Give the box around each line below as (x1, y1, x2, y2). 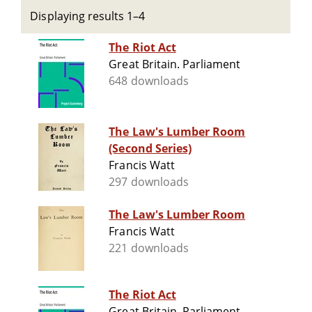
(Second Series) (109, 141, 192, 157)
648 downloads (109, 73, 189, 89)
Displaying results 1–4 (30, 8, 146, 24)
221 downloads (109, 240, 189, 256)
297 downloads (109, 174, 189, 190)
